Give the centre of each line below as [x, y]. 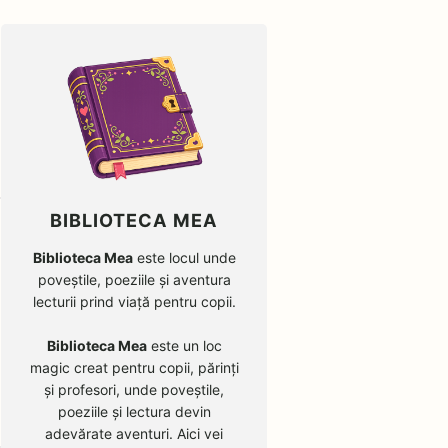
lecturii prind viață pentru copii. [134, 301]
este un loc [184, 345]
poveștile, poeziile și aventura [134, 279]
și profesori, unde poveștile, [134, 389]
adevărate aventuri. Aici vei [134, 433]
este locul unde [184, 257]
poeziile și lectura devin [134, 411]
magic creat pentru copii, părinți [134, 367]
